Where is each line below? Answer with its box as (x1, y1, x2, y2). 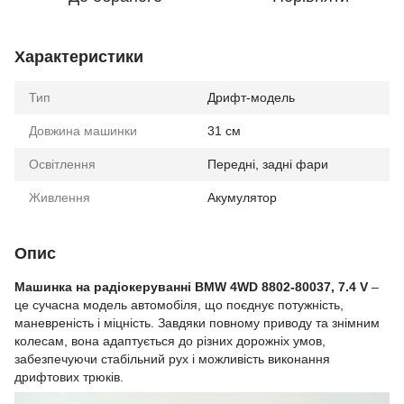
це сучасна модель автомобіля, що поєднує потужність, (14, 298, 344, 312)
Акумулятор (207, 190, 277, 205)
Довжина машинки (29, 124, 137, 138)
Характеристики (14, 48, 143, 66)
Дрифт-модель (207, 90, 295, 105)
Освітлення (29, 157, 96, 171)
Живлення (29, 190, 90, 205)
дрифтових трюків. (14, 370, 124, 384)
